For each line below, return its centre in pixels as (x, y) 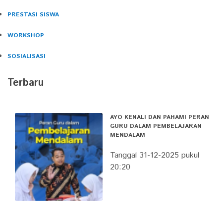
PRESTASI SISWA (33, 15)
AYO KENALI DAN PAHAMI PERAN (159, 117)
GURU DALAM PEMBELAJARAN (156, 126)
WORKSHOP (26, 35)
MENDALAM (127, 135)
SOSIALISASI (27, 56)
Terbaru (26, 83)
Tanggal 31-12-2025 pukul (154, 155)
